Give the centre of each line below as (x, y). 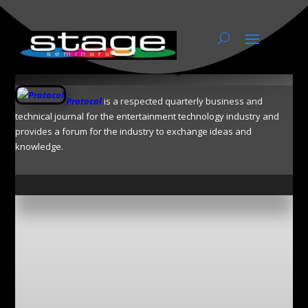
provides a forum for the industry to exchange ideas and (134, 131)
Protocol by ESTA (154, 59)
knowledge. (40, 146)
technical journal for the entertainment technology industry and (147, 116)
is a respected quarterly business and (183, 101)
